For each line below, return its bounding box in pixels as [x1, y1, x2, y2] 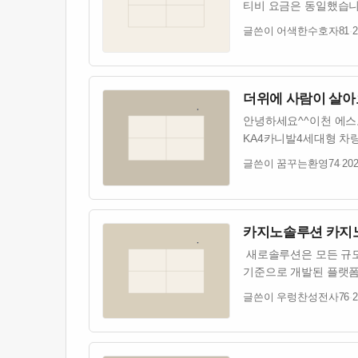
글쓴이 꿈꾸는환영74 [243, 158, 340, 170]
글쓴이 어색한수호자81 [243, 25, 350, 37]
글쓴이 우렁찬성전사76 [243, 291, 350, 303]
